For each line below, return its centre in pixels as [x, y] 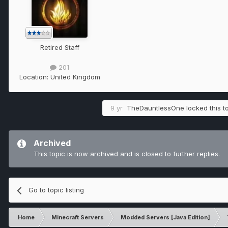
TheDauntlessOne [155, 108]
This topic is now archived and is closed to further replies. [127, 154]
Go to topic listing [56, 190]
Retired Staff [60, 48]
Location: [35, 77]
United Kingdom [75, 77]
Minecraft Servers [78, 218]
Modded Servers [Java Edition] [165, 218]
